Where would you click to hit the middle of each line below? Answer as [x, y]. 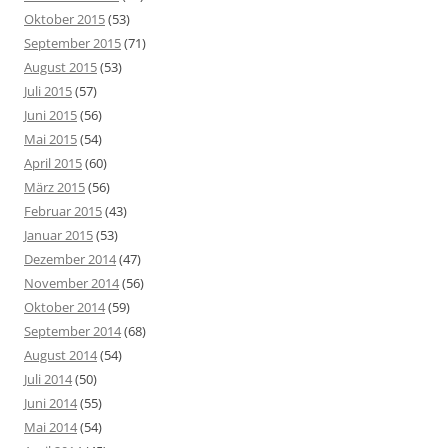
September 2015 [72, 43]
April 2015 [53, 163]
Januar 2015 [58, 235]
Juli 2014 [48, 379]
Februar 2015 [63, 211]
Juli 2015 [48, 91]
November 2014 [71, 283]
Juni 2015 [50, 115]
